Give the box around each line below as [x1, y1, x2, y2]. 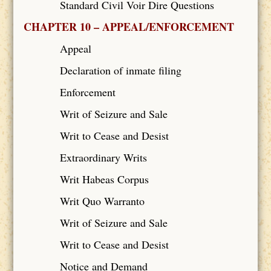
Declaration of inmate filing [59, 62, 181, 77]
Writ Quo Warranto [59, 193, 145, 208]
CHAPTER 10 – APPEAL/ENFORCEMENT [23, 18, 234, 34]
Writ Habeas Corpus [59, 171, 149, 186]
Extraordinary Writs [59, 149, 147, 165]
